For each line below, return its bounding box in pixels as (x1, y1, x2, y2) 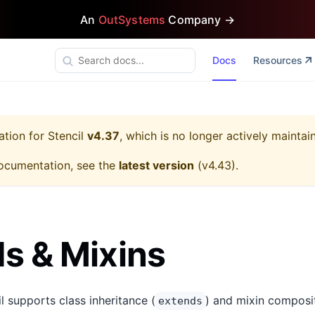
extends (158, 295, 202, 307)
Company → (165, 12, 235, 27)
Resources (252, 54, 302, 66)
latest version (119, 158, 194, 172)
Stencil (48, 129, 84, 143)
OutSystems (98, 12, 166, 27)
